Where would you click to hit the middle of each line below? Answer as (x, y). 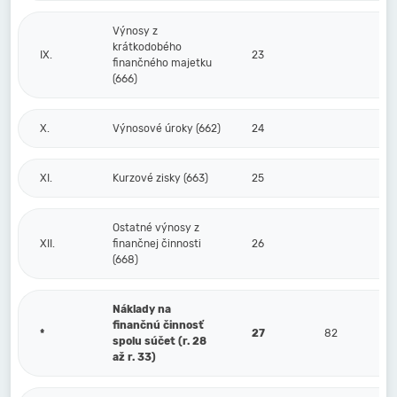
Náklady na (142, 309)
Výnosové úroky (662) (167, 128)
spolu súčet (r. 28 (160, 341)
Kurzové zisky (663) (160, 178)
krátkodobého (147, 47)
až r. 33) (134, 357)
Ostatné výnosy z (156, 228)
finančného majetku (162, 63)
